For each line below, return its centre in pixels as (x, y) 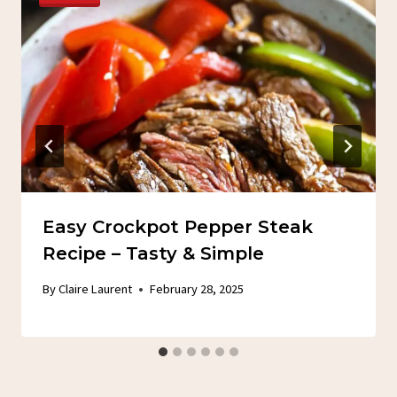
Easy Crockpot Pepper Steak (178, 226)
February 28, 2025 (197, 289)
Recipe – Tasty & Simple (153, 253)
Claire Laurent (96, 289)
